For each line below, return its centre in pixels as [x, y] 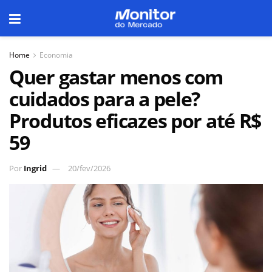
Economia [56, 55]
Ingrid [35, 168]
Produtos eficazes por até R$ [135, 121]
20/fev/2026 [89, 168]
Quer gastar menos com [116, 77]
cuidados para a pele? [105, 99]
